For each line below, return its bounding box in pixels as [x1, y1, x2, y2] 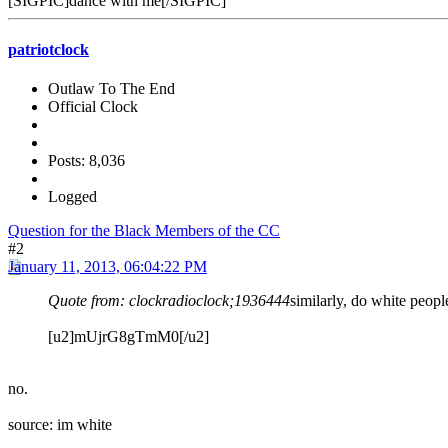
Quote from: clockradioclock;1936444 [48, 292, 290, 310]
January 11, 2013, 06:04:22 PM [8, 258, 207, 276]
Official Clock [48, 98, 138, 116]
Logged [48, 188, 97, 206]
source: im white [8, 416, 112, 434]
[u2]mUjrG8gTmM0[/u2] [48, 328, 209, 346]
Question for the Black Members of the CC [8, 222, 280, 240]
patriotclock [8, 40, 89, 58]
